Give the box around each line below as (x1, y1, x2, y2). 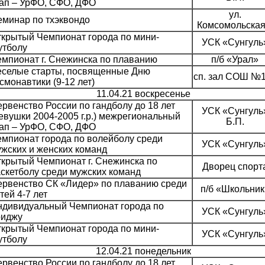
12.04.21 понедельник (95, 246, 191, 257)
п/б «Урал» (211, 54, 258, 65)
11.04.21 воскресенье (96, 89, 190, 99)
